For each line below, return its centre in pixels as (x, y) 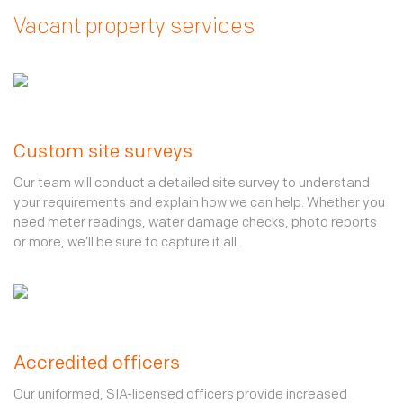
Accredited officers (97, 364)
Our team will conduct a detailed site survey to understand (192, 184)
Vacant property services (134, 28)
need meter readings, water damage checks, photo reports (195, 224)
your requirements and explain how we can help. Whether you (199, 204)
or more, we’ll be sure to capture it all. (126, 243)
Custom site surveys (103, 152)
